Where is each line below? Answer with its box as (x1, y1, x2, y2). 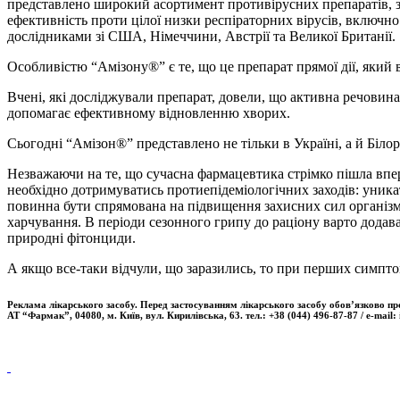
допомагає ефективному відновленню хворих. (7, 104, 290, 121)
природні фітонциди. (7, 229, 136, 246)
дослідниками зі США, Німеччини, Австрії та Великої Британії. (7, 28, 396, 44)
